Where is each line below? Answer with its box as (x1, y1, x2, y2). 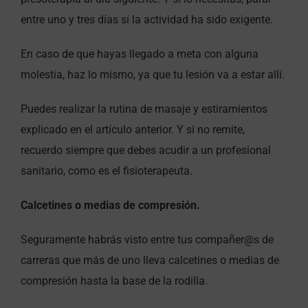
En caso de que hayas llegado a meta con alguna (21, 47, 258, 60)
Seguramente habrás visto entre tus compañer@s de (21, 232, 274, 246)
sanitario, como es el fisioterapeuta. (21, 164, 192, 177)
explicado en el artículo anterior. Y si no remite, (21, 122, 245, 136)
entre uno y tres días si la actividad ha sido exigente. (21, 12, 273, 26)
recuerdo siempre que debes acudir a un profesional (21, 143, 271, 157)
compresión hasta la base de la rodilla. (21, 274, 208, 287)
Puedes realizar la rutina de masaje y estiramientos (21, 102, 267, 115)
